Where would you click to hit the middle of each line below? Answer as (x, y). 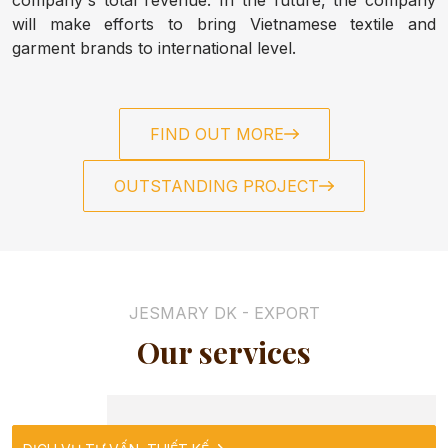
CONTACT (96, 242)
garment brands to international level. (154, 47)
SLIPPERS (97, 402)
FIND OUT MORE (216, 133)
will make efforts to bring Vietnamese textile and (224, 23)
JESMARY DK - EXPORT (224, 312)
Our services (224, 351)
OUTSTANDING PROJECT (216, 185)
